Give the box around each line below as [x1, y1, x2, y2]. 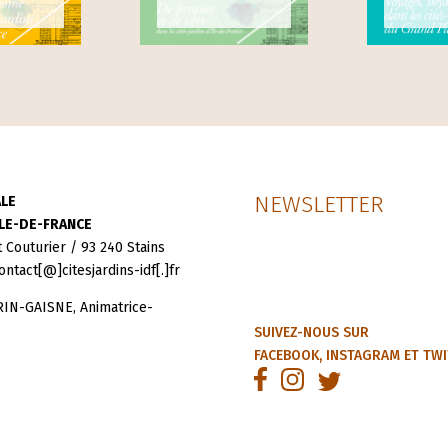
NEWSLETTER [253, 190, 384, 219]
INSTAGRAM [325, 347, 400, 365]
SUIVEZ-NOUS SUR [253, 324, 369, 342]
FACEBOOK [253, 347, 319, 365]
